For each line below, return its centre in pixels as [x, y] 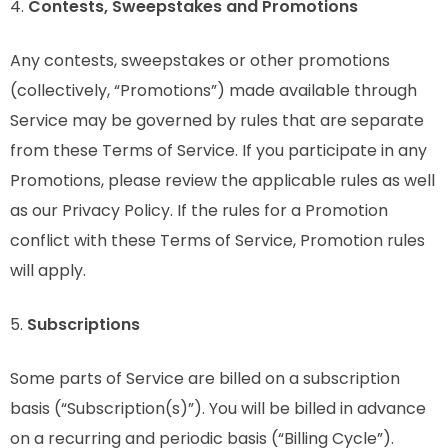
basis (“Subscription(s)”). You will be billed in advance [218, 408]
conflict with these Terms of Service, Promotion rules [217, 240]
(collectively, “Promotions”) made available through [213, 90]
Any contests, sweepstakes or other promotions [200, 60]
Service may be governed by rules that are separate [217, 120]
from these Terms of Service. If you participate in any [218, 150]
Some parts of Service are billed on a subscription [205, 378]
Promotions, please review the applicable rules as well [222, 180]
